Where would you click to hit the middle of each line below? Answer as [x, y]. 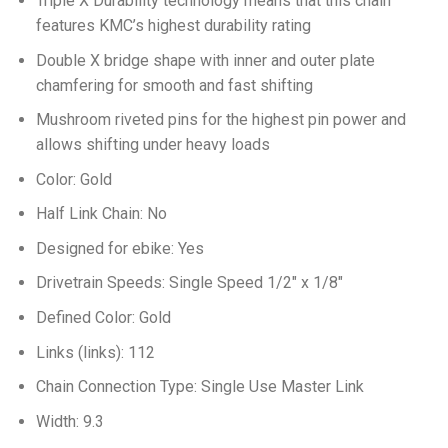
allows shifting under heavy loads [152, 145]
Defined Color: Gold [103, 318]
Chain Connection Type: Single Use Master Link [199, 387]
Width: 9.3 [69, 421]
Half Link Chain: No [101, 214]
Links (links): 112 [95, 352]
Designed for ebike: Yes [119, 248]
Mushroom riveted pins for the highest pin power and [220, 120]
